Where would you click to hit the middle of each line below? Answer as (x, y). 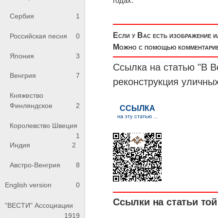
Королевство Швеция (44, 125)
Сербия (22, 16)
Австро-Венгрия (35, 165)
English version (28, 185)
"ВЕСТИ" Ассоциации (39, 206)
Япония (22, 56)
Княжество (27, 96)
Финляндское (31, 106)
